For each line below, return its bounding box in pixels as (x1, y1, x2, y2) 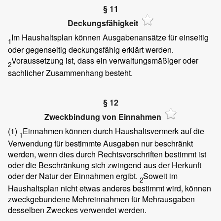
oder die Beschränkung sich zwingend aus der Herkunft (8, 159, 201, 171)
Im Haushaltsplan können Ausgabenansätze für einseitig (11, 31, 209, 43)
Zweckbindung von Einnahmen (44, 111, 161, 123)
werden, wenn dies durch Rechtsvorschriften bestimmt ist (8, 148, 206, 160)
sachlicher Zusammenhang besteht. (8, 67, 133, 79)
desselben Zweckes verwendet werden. (8, 204, 147, 216)
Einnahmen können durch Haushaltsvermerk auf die (23, 125, 204, 137)
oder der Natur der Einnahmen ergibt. (8, 170, 140, 182)
